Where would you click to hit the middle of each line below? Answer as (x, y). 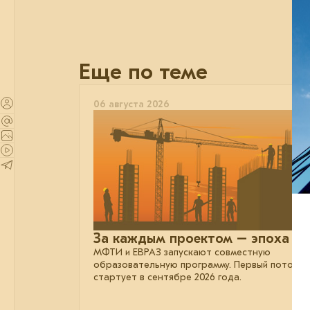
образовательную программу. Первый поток (196, 264)
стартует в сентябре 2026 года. (167, 277)
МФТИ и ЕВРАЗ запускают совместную (182, 252)
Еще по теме (143, 72)
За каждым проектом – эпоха (191, 238)
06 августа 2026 (131, 104)
